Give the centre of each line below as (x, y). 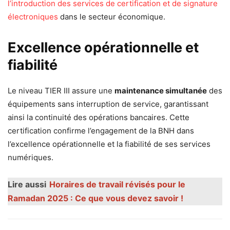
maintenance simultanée (161, 91)
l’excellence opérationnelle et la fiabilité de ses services (109, 144)
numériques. (31, 157)
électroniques (33, 17)
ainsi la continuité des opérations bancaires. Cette (99, 117)
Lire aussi (27, 184)
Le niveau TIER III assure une (61, 91)
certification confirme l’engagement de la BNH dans (101, 131)
